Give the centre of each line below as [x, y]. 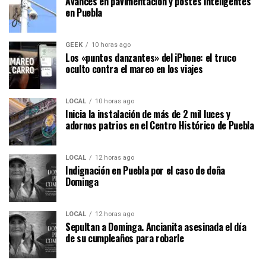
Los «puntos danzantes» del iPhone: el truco [151, 57]
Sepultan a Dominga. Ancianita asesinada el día [156, 227]
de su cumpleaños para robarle [125, 238]
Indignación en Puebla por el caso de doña [145, 170]
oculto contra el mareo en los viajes [134, 69]
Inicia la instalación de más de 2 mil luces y [148, 114]
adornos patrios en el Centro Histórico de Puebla [160, 125]
